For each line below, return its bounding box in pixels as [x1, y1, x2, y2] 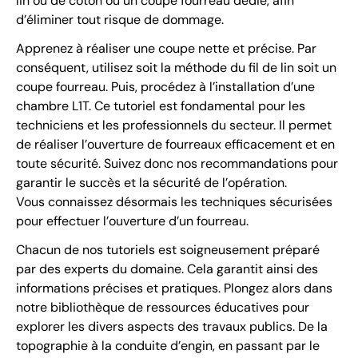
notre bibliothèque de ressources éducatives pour [16, 298, 309, 316]
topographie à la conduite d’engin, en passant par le [16, 336, 320, 354]
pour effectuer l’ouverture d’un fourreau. [16, 212, 249, 229]
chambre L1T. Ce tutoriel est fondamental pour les [16, 97, 305, 114]
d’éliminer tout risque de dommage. [16, 10, 224, 28]
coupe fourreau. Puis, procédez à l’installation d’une [16, 78, 315, 95]
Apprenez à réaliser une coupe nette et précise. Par [16, 39, 316, 57]
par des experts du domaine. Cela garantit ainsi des [16, 260, 318, 277]
